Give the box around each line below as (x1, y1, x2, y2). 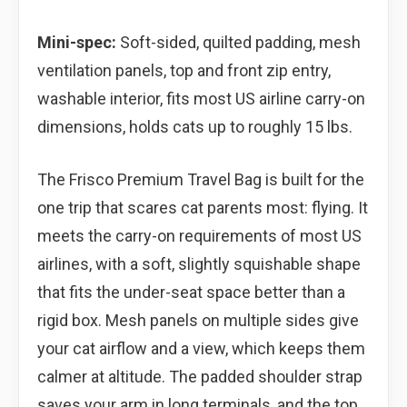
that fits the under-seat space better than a (37, 282, 345, 302)
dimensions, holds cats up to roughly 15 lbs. (37, 116, 352, 136)
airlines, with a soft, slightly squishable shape (37, 253, 361, 273)
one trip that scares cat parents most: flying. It (37, 197, 368, 217)
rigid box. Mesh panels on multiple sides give (37, 310, 359, 330)
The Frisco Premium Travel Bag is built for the (37, 169, 364, 189)
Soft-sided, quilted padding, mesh (116, 32, 361, 52)
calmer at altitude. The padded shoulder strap (37, 366, 362, 386)
